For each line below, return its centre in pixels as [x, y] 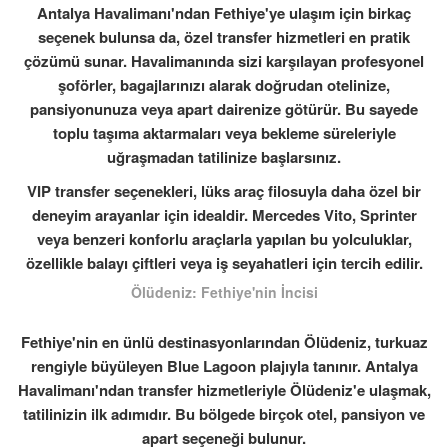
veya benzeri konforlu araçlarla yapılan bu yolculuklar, [224, 239]
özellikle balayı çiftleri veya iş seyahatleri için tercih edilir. [224, 263]
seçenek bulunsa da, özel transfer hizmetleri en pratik [224, 37]
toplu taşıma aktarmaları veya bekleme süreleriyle [224, 133]
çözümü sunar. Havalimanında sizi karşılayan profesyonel [224, 61]
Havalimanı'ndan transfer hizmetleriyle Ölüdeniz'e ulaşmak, [224, 390]
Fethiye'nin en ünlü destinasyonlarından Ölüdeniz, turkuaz [224, 342]
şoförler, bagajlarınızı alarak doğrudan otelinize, [224, 85]
